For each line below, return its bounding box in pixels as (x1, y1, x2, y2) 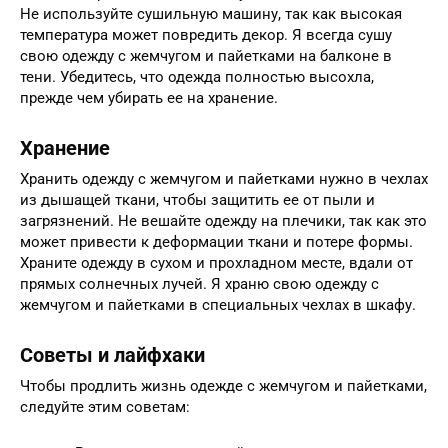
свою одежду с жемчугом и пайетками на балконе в (20, 46, 392, 65)
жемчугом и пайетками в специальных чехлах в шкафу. (20, 295, 416, 314)
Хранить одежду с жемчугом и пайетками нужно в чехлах (20, 169, 428, 188)
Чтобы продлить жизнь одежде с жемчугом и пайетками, (20, 376, 427, 395)
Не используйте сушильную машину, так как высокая (20, 4, 402, 23)
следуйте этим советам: (20, 397, 190, 416)
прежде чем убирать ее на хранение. (20, 88, 278, 107)
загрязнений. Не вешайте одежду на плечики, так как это (20, 211, 427, 230)
